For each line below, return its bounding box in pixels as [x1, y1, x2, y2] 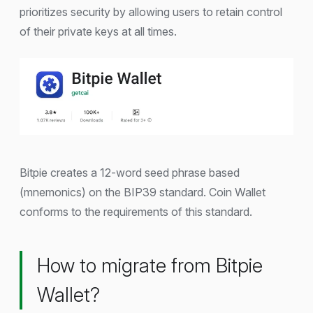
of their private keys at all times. [20, 24, 177, 38]
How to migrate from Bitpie [37, 254, 263, 278]
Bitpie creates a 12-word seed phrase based [20, 166, 240, 180]
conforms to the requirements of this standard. [20, 205, 252, 219]
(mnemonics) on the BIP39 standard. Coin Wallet [20, 185, 265, 200]
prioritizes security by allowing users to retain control [20, 4, 282, 19]
